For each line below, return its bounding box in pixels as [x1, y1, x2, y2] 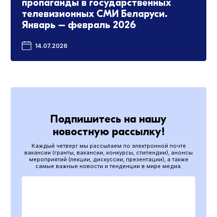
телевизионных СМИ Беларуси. [21, 8, 168, 19]
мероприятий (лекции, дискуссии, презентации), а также [29, 156, 188, 163]
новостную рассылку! [52, 125, 165, 139]
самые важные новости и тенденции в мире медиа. [35, 163, 182, 170]
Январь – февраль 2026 [21, 19, 136, 31]
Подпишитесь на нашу [50, 113, 167, 126]
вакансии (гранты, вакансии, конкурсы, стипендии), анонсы [24, 149, 193, 156]
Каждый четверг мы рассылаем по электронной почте [31, 142, 186, 150]
